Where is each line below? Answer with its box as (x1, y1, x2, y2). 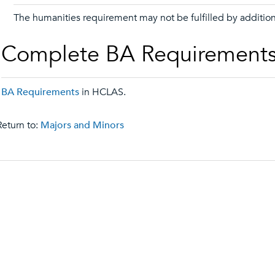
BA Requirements (1, 85, 79, 99)
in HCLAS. (79, 85, 126, 99)
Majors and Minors (41, 118, 124, 132)
